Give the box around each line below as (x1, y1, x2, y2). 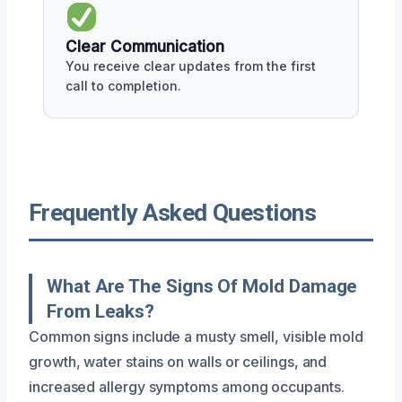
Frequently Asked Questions (29, 198, 317, 226)
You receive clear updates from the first (66, 57, 316, 74)
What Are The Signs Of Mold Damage (47, 275, 358, 297)
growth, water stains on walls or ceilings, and (29, 352, 328, 371)
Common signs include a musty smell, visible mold (29, 327, 364, 345)
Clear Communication (66, 37, 224, 56)
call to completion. (66, 77, 181, 93)
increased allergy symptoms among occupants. (29, 377, 345, 396)
